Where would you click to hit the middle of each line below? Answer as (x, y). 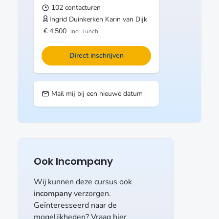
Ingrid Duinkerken (76, 19)
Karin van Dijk (126, 19)
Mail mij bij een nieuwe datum (96, 93)
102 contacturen (75, 7)
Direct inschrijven (96, 55)
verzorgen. (91, 193)
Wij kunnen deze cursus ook (83, 182)
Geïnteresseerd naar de (75, 205)
